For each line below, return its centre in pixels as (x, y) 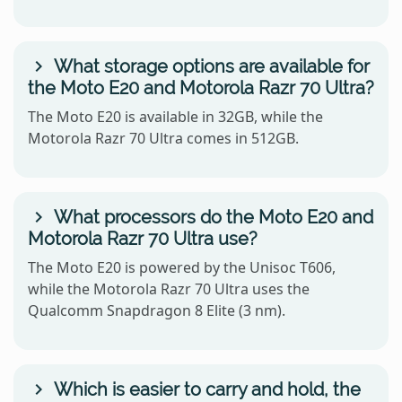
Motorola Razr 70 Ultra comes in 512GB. (163, 139)
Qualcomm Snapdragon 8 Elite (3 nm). (157, 311)
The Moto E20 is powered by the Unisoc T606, (182, 268)
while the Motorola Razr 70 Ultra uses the (169, 289)
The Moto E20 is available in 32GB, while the (175, 117)
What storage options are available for (210, 67)
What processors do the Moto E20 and (211, 218)
